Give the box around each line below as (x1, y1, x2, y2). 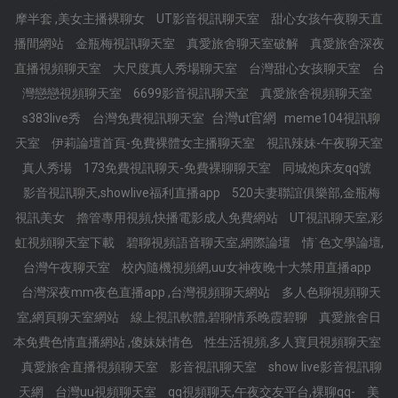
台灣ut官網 (211, 110, 280, 126)
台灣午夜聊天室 (22, 260, 113, 275)
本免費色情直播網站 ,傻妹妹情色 (13, 335, 195, 349)
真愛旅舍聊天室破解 (186, 36, 301, 51)
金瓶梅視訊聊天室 (75, 36, 178, 51)
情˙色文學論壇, (301, 235, 384, 250)
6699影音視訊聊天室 (132, 86, 251, 100)
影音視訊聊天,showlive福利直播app (22, 186, 223, 200)
